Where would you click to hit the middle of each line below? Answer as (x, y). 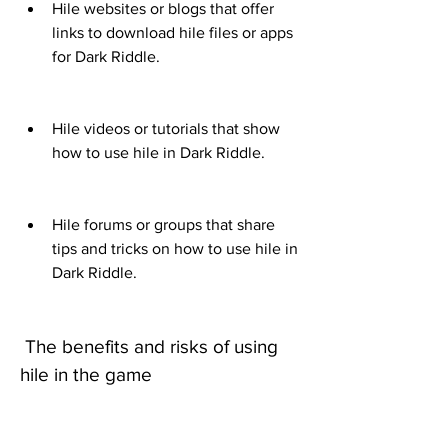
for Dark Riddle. (106, 57)
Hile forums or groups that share (163, 225)
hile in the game (86, 375)
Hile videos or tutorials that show (166, 129)
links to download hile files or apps (172, 33)
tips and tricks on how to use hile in (175, 249)
